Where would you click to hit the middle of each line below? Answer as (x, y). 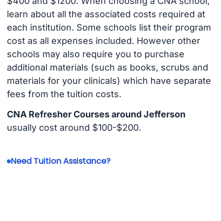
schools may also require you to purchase (95, 54)
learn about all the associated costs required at (106, 14)
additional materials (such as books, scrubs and (107, 68)
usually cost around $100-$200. (74, 128)
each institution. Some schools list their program (109, 28)
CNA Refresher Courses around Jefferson (96, 114)
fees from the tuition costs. (64, 94)
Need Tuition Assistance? (60, 161)
